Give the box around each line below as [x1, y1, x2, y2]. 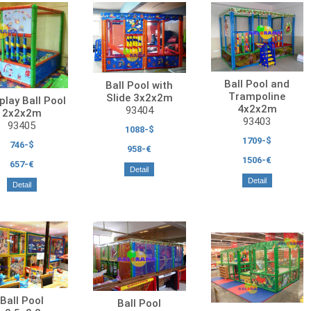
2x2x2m [1, 106, 42, 119]
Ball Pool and [224, 78, 290, 91]
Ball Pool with [106, 78, 174, 92]
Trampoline [228, 90, 286, 103]
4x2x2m [237, 103, 277, 116]
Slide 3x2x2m [106, 91, 173, 104]
